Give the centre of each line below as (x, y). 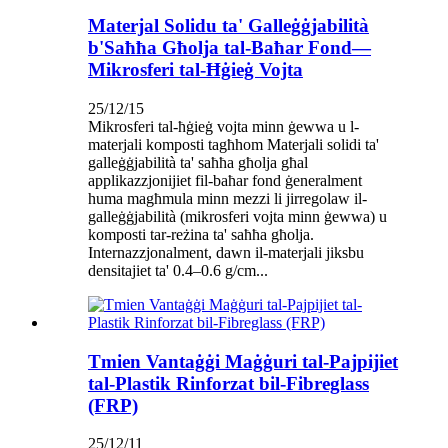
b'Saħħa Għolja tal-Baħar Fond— (229, 48)
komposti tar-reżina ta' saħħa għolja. (201, 234)
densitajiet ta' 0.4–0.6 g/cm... (178, 270)
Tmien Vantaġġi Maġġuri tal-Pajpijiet (243, 361)
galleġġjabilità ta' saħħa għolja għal (198, 162)
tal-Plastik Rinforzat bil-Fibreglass (228, 383)
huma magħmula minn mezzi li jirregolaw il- (227, 198)
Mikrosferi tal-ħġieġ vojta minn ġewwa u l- (223, 126)
